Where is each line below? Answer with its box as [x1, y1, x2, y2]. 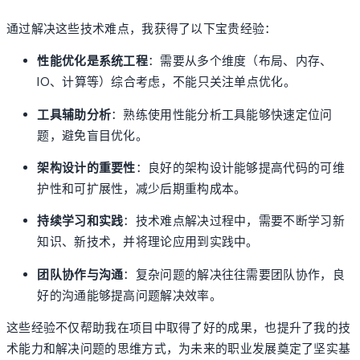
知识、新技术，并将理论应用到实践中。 [37, 234, 259, 251]
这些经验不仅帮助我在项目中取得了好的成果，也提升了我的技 [6, 320, 351, 337]
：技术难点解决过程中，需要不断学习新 [123, 213, 345, 230]
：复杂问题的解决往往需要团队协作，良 [123, 266, 345, 283]
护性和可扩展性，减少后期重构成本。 [37, 181, 247, 197]
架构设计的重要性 [37, 160, 136, 176]
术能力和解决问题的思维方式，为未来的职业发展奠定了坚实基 [6, 341, 351, 358]
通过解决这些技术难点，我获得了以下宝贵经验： [6, 20, 277, 37]
